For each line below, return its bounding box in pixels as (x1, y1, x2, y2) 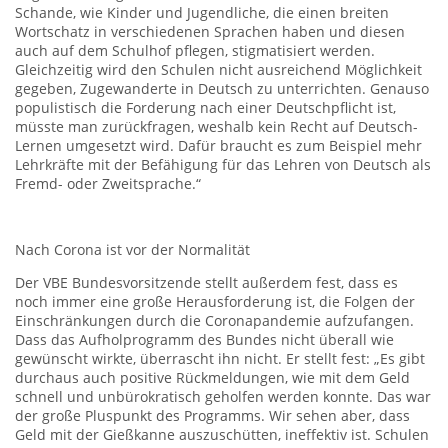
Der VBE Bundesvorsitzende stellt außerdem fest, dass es (15, 273, 398, 293)
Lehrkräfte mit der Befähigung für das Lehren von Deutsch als (15, 155, 431, 175)
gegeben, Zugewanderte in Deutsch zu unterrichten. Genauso (15, 79, 429, 99)
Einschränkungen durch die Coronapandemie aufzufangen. (15, 311, 414, 331)
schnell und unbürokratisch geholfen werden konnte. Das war (15, 387, 431, 407)
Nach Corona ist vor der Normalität (15, 240, 250, 260)
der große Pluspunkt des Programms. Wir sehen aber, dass (15, 406, 410, 426)
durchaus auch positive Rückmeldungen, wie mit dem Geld (15, 368, 410, 388)
